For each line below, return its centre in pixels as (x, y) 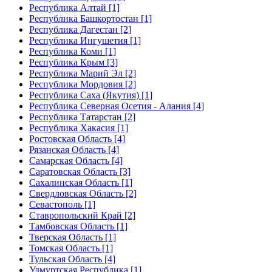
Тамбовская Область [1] (78, 226)
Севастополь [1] (62, 204)
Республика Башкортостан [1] (90, 18)
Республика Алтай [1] (74, 7)
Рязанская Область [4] (74, 149)
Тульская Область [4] (72, 259)
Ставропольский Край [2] (82, 215)
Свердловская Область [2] (83, 193)
